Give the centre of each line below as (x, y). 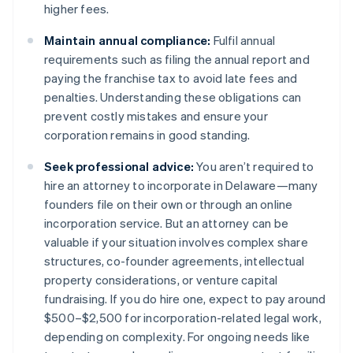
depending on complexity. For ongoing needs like (177, 337)
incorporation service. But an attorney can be (166, 223)
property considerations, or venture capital (161, 280)
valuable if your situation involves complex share (176, 242)
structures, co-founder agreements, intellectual (175, 261)
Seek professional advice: (119, 167)
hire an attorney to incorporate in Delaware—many (181, 186)
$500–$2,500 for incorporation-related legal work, (183, 318)
